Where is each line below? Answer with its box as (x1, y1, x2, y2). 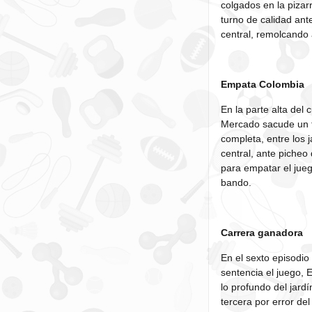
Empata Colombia (221, 79, 305, 91)
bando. (221, 177, 252, 189)
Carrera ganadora (221, 227, 304, 239)
